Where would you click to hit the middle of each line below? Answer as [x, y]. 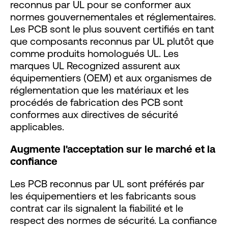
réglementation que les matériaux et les [99, 90]
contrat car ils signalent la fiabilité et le [97, 208]
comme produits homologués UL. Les [94, 53]
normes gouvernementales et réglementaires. [113, 16]
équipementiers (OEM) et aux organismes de [111, 77]
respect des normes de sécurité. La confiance [113, 220]
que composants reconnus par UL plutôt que [112, 41]
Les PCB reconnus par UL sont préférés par [107, 183]
